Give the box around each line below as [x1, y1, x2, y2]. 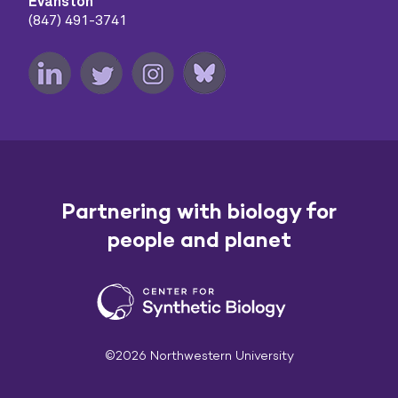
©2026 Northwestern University [104, 347, 294, 363]
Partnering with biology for [61, 198, 337, 224]
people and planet [107, 227, 291, 252]
